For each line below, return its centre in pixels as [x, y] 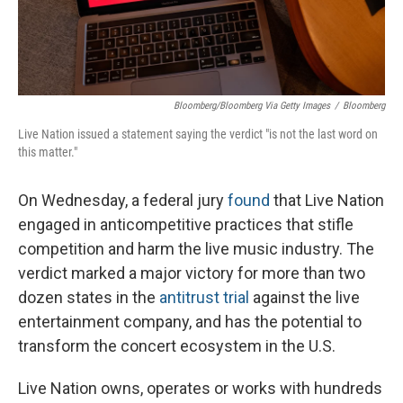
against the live [304, 297]
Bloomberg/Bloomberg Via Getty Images [252, 106]
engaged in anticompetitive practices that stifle [186, 224]
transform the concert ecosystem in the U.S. [177, 346]
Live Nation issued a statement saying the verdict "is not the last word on [198, 134]
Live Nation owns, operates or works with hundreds [200, 388]
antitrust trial [204, 297]
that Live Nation [327, 200]
